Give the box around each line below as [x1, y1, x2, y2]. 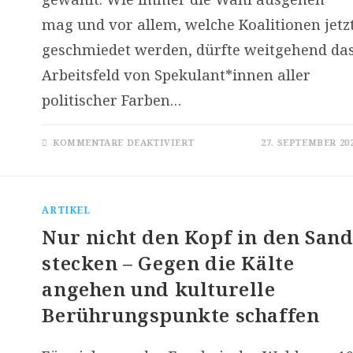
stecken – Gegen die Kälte [42, 250, 295, 276]
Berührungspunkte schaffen [42, 302, 320, 328]
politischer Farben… [42, 91, 182, 110]
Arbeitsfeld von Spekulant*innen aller [42, 65, 311, 84]
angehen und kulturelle [42, 276, 276, 302]
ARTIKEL [42, 203, 91, 217]
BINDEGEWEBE [193, 165, 278, 180]
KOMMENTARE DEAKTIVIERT [53, 136, 195, 148]
